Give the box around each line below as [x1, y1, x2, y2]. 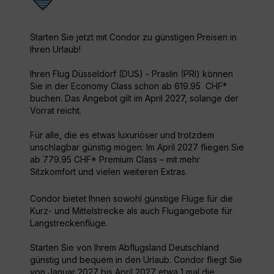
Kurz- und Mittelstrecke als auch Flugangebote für [30, 206, 232, 217]
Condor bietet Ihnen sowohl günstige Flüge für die [30, 193, 233, 204]
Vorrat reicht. [30, 105, 81, 116]
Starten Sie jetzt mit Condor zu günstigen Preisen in [30, 32, 237, 43]
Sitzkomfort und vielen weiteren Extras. [30, 166, 187, 177]
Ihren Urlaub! [30, 44, 81, 55]
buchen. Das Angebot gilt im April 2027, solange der [30, 93, 239, 104]
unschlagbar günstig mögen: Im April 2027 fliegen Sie [30, 142, 244, 153]
